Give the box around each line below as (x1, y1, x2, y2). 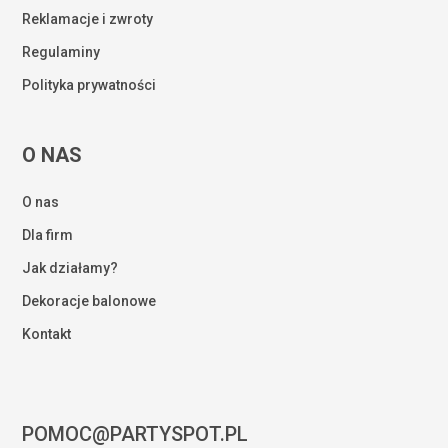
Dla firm (22, 227, 74, 243)
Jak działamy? (22, 260, 119, 276)
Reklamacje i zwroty (22, 11, 154, 27)
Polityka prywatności (22, 77, 157, 93)
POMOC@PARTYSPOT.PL (22, 422, 249, 446)
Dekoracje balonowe (22, 293, 157, 309)
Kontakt (22, 326, 72, 342)
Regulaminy (22, 44, 101, 60)
